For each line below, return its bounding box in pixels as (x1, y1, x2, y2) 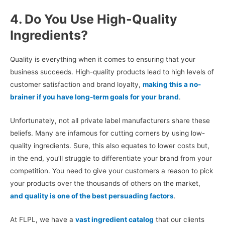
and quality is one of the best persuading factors (10, 192, 174, 200)
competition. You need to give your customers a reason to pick (10, 167, 213, 175)
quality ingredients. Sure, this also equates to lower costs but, (10, 142, 209, 150)
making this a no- (143, 80, 201, 89)
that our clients (154, 215, 204, 224)
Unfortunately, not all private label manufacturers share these (10, 117, 210, 125)
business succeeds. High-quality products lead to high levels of (10, 68, 214, 76)
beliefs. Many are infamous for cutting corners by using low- (10, 129, 205, 138)
